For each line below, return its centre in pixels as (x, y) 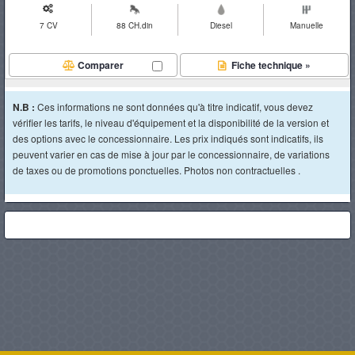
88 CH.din (135, 25)
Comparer (101, 65)
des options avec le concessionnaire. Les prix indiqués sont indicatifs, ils (168, 138)
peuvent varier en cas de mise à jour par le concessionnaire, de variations (171, 154)
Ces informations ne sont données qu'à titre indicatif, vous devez (175, 107)
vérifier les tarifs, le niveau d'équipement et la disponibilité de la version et (171, 122)
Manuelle (307, 25)
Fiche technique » (269, 65)
